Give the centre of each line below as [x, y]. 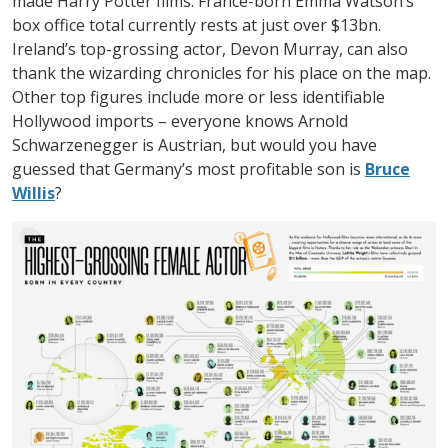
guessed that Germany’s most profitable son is [188, 168]
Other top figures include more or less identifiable [198, 96]
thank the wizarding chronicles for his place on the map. [221, 72]
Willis [33, 192]
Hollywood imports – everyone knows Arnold [180, 120]
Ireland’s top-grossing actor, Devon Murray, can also [210, 48]
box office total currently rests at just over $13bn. [196, 24]
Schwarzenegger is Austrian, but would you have [194, 144]
